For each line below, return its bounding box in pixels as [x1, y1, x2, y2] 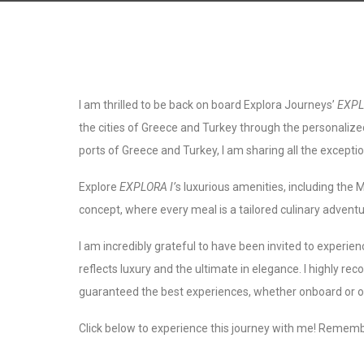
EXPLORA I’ [117, 180, 175, 193]
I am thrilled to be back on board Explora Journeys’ [79, 98, 337, 111]
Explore [79, 180, 117, 193]
